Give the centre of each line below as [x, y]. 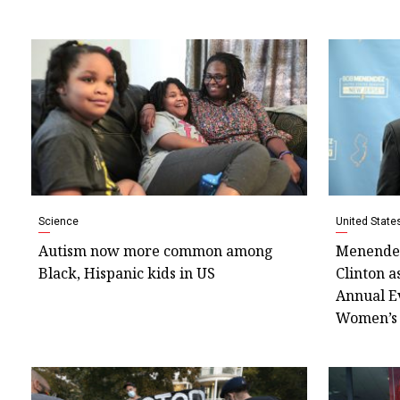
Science [58, 222]
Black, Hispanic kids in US [127, 274]
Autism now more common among [156, 251]
